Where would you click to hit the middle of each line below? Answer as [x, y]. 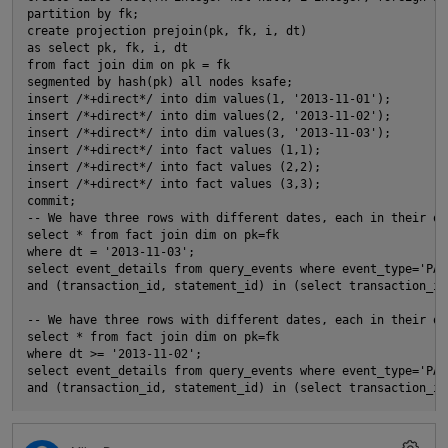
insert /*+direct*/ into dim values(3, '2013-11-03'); [209, 133]
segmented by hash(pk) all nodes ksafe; [163, 82]
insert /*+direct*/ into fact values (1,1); [174, 150]
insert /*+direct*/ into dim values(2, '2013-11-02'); [209, 116]
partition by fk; [86, 14]
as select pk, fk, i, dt [107, 48]
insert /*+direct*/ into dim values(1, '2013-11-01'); [209, 99]
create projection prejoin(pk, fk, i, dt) [167, 31]
